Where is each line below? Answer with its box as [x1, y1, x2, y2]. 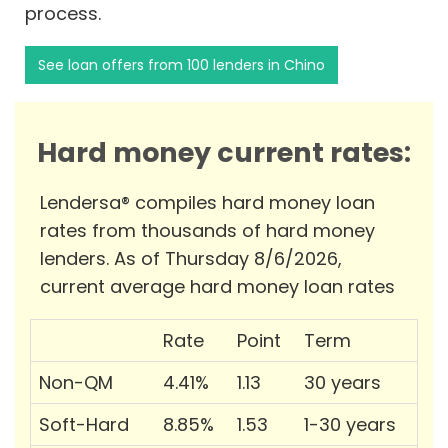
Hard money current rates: [37, 134, 411, 172]
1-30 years [304, 412, 396, 438]
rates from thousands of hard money [40, 218, 375, 244]
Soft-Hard [39, 412, 129, 438]
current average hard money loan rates [40, 274, 395, 300]
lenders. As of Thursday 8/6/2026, [40, 246, 342, 272]
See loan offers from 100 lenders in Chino [38, 55, 325, 76]
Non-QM [39, 370, 113, 396]
